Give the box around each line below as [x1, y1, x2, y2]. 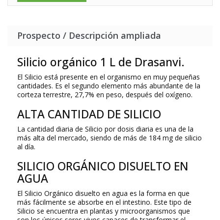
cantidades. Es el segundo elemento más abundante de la [17, 81, 200, 91]
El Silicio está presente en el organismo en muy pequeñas [17, 72, 200, 82]
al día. [17, 142, 35, 152]
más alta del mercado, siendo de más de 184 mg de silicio [17, 133, 202, 143]
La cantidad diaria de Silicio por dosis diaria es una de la [17, 124, 193, 134]
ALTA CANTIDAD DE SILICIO [17, 106, 161, 122]
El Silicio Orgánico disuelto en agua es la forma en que [17, 189, 190, 198]
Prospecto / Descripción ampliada [17, 29, 161, 42]
